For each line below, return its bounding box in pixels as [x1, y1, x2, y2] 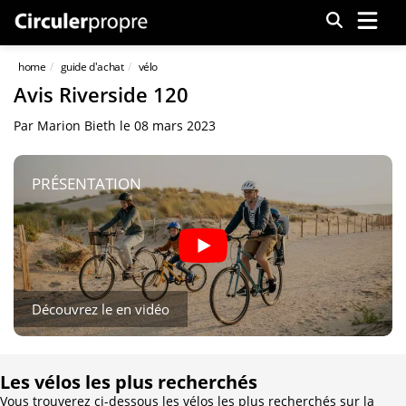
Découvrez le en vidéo [32, 299, 169, 318]
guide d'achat [60, 59, 124, 74]
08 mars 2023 [134, 117, 216, 134]
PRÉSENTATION [32, 173, 141, 194]
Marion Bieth [37, 117, 116, 134]
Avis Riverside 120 [14, 81, 188, 108]
